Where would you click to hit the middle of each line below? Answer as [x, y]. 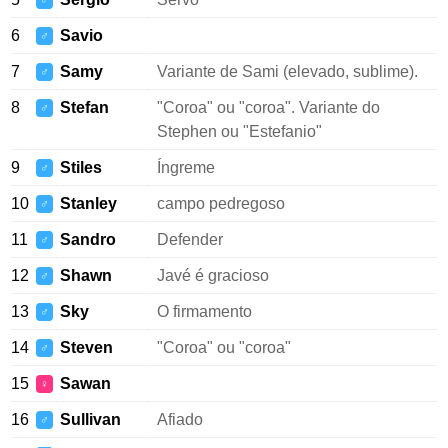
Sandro [88, 239]
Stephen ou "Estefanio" [239, 131]
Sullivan [90, 419]
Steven [86, 347]
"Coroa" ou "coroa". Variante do [268, 107]
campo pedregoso [221, 203]
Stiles [81, 167]
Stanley [88, 203]
